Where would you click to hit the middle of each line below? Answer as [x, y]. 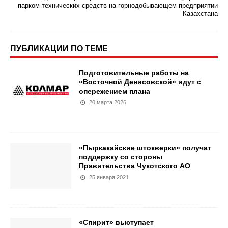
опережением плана [115, 91]
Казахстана [200, 13]
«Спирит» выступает [116, 222]
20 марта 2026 [108, 102]
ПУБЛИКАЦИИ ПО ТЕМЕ [59, 49]
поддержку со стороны [121, 157]
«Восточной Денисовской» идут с [140, 82]
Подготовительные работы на [134, 73]
